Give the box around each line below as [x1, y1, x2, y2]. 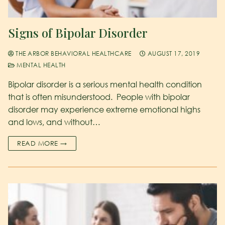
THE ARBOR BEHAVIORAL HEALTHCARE [14, 49, 132, 57]
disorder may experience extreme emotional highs [8, 104, 200, 115]
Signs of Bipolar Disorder [8, 24, 148, 41]
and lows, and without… [8, 117, 100, 127]
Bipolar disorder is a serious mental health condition [8, 79, 202, 89]
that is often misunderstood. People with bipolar [8, 91, 190, 102]
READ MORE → [17, 139, 67, 147]
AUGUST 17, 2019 [147, 49, 200, 57]
